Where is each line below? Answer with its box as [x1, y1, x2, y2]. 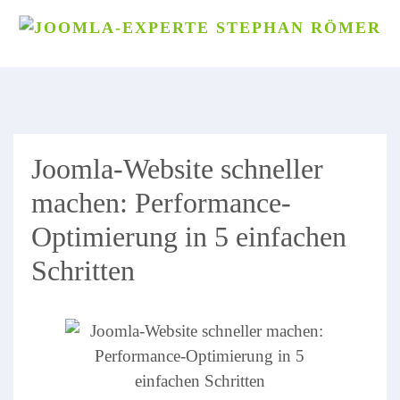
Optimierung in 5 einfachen [31, 221, 346, 253]
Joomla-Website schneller [31, 153, 323, 185]
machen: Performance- [31, 187, 291, 219]
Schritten [31, 254, 135, 287]
